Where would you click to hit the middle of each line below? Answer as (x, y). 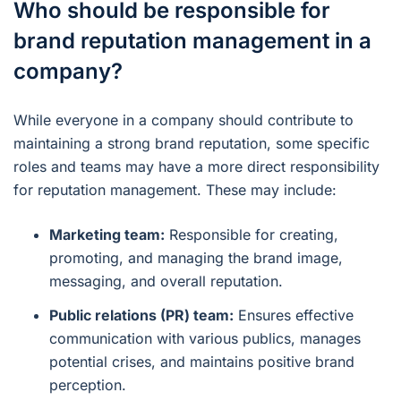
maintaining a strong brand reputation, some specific (192, 143)
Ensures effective (294, 315)
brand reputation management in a (192, 40)
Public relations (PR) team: (141, 315)
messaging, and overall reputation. (166, 281)
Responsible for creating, (252, 234)
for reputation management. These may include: (175, 189)
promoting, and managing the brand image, (196, 257)
